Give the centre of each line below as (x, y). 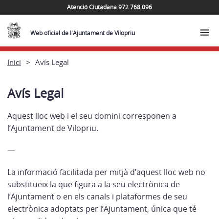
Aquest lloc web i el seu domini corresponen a (92, 116)
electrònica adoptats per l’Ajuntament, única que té (102, 209)
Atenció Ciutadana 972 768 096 (109, 7)
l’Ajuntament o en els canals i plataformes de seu (97, 197)
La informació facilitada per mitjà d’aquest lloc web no (106, 172)
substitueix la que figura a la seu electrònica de (94, 184)
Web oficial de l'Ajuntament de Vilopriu (83, 33)
